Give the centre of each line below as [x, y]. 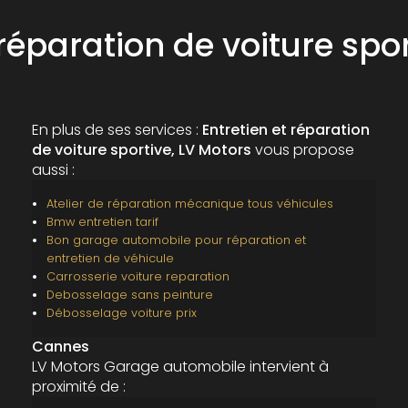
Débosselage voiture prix [121, 312]
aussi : [53, 169]
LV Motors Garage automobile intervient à [180, 366]
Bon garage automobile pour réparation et [176, 240]
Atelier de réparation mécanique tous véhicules [189, 203]
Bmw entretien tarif [102, 221]
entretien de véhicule [110, 258]
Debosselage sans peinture [129, 294]
